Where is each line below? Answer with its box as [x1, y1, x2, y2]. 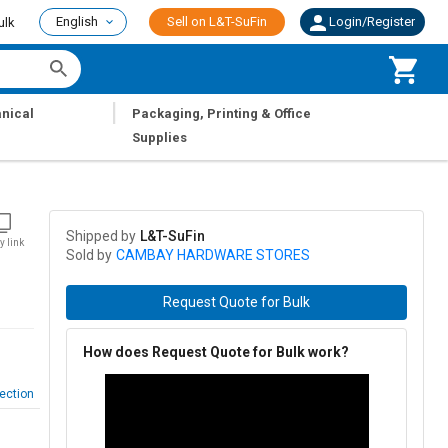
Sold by [66, 247, 112, 264]
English [56, 14, 98, 29]
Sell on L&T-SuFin [167, 14, 267, 29]
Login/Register [329, 14, 415, 29]
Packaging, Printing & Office [132, 106, 312, 121]
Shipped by [66, 228, 136, 245]
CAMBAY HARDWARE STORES [116, 247, 310, 264]
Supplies [132, 130, 188, 145]
